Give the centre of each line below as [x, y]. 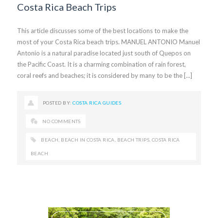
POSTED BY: [58, 103]
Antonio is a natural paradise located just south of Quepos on [104, 53]
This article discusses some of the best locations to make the [103, 31]
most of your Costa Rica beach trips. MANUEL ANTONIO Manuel [109, 42]
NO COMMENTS [62, 121]
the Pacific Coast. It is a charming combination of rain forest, [101, 64]
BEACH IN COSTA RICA [88, 140]
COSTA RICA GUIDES [97, 103]
